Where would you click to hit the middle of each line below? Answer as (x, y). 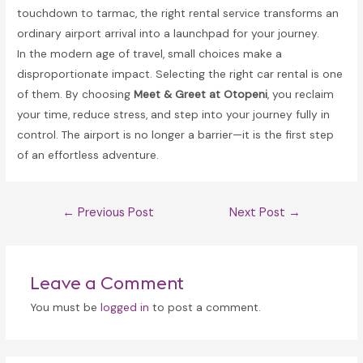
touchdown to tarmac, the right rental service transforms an (178, 13)
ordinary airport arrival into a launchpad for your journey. (169, 33)
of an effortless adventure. (88, 154)
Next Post (259, 212)
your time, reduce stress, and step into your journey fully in (174, 114)
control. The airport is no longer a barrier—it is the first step (176, 134)
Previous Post (114, 212)
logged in (124, 307)
